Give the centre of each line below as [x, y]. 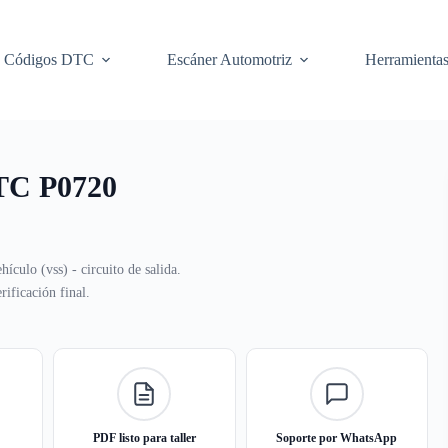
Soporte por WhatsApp [337, 438]
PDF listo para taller [144, 438]
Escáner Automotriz [230, 59]
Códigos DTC [49, 59]
